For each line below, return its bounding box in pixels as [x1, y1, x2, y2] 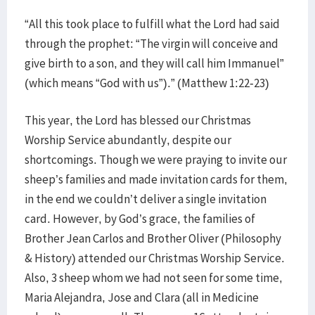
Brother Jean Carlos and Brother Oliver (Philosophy [25, 231, 281, 246]
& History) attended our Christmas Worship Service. [25, 250, 285, 266]
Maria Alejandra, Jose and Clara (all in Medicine [25, 290, 259, 305]
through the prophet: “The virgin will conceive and [25, 36, 278, 51]
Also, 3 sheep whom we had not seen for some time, [25, 270, 283, 285]
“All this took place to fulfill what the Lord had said [25, 16, 280, 32]
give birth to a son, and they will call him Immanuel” [25, 56, 284, 71]
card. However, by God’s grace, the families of [25, 211, 255, 226]
